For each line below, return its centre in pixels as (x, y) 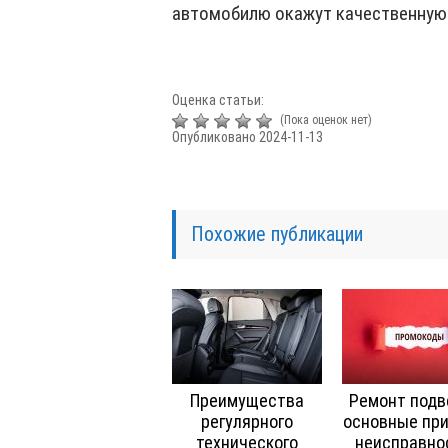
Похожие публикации (277, 233)
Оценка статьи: (218, 100)
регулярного (247, 421)
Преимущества (247, 400)
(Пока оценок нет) (324, 120)
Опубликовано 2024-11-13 (247, 136)
